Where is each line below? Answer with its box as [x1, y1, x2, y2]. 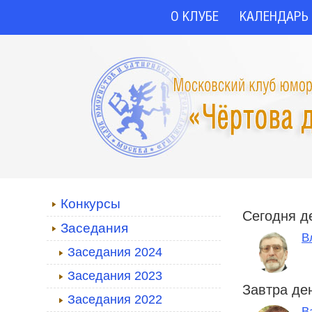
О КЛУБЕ [171, 11, 219, 24]
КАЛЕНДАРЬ [240, 11, 309, 24]
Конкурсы [61, 196, 120, 211]
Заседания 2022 [68, 292, 162, 306]
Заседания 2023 [68, 269, 162, 283]
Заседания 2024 [68, 245, 162, 259]
